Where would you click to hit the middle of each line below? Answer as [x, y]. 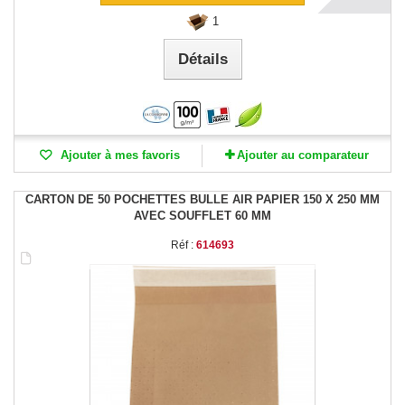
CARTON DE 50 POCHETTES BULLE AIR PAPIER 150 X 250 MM [202, 200]
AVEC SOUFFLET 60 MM [202, 216]
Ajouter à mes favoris [118, 155]
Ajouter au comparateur [302, 155]
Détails [202, 60]
